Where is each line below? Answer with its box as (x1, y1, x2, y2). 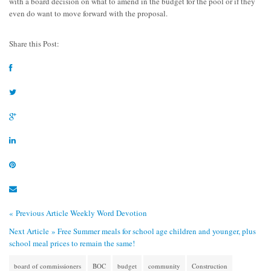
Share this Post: (9, 38, 59, 49)
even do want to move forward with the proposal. (9, 7, 168, 19)
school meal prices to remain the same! (9, 237, 135, 249)
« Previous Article (9, 207, 68, 218)
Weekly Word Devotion (70, 207, 147, 218)
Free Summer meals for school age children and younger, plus (57, 225, 256, 237)
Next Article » (9, 225, 56, 237)
